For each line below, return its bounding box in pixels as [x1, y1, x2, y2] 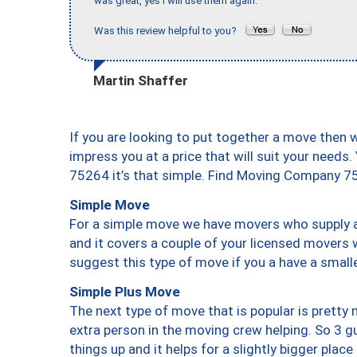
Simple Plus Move [69, 283, 180, 300]
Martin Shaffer [93, 72, 188, 88]
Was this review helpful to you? [94, 25, 244, 37]
